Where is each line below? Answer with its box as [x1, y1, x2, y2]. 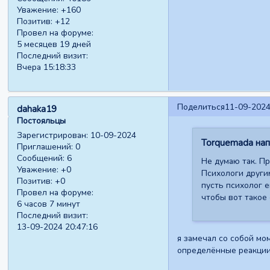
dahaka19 [17, 102, 57, 115]
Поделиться [177, 101, 225, 113]
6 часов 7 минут [17, 198, 81, 210]
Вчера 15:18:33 [17, 61, 77, 74]
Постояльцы [17, 115, 66, 127]
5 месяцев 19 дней [17, 39, 92, 51]
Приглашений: [17, 141, 74, 153]
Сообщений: [17, 152, 65, 165]
